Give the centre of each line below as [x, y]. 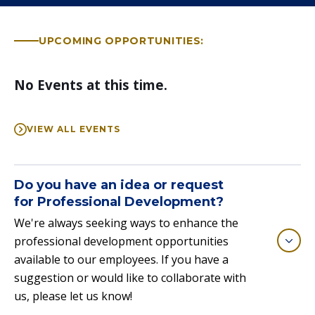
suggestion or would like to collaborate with [130, 277]
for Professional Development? [119, 201]
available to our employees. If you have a [121, 259]
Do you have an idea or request [119, 185]
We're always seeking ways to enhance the [126, 223]
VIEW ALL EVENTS [73, 129]
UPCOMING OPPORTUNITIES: [122, 41]
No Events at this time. [91, 85]
